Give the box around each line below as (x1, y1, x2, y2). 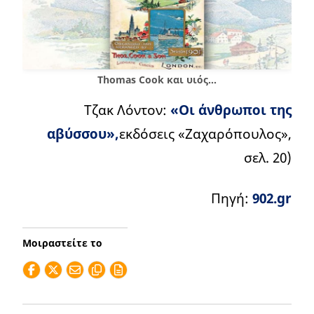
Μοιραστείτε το (22, 236, 102, 250)
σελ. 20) (244, 148, 292, 168)
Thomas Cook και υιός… (97, 73, 217, 87)
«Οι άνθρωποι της (170, 100, 292, 120)
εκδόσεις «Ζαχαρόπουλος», (119, 124, 292, 144)
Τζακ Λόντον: (84, 100, 170, 120)
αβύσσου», (47, 124, 119, 144)
